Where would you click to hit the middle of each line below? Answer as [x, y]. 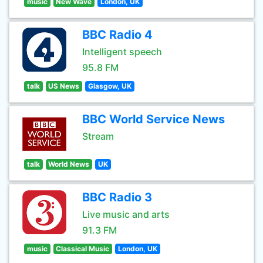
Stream [98, 136]
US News [64, 86]
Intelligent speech [122, 52]
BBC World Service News [154, 119]
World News [69, 164]
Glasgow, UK [109, 86]
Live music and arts [126, 214]
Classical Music [83, 249]
